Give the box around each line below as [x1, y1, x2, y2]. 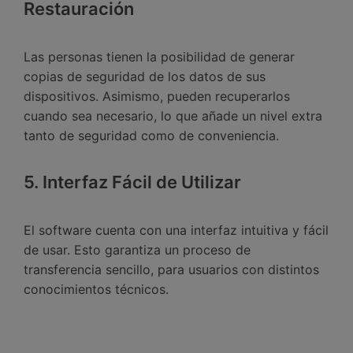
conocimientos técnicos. [24, 281, 169, 298]
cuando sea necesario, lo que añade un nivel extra [24, 108, 322, 124]
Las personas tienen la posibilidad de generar [24, 49, 295, 65]
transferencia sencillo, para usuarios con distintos [24, 262, 319, 278]
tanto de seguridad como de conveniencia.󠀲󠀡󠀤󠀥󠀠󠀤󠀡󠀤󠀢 [24, 128, 279, 144]
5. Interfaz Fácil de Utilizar [24, 171, 241, 192]
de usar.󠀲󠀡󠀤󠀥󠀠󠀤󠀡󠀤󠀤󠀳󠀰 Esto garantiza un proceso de [24, 242, 251, 258]
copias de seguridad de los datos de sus [24, 69, 266, 85]
